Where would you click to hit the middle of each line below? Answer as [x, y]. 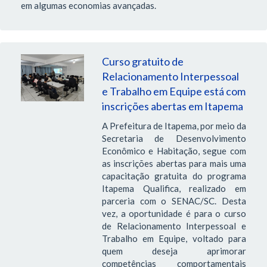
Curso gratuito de [142, 61]
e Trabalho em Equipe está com [173, 91]
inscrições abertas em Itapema [172, 106]
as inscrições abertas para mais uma [174, 163]
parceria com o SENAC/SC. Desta [174, 201]
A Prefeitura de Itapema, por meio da [174, 125]
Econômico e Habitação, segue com [174, 150]
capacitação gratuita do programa [174, 176]
